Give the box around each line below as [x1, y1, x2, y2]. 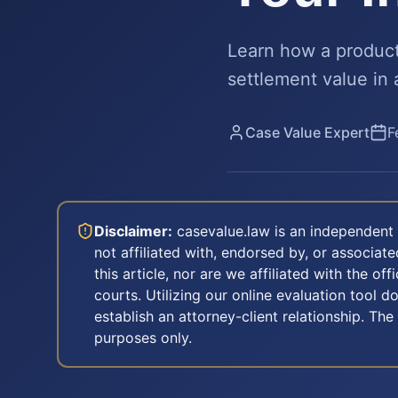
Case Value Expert [245, 123, 370, 141]
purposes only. [94, 329, 192, 346]
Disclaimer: [94, 222, 172, 240]
